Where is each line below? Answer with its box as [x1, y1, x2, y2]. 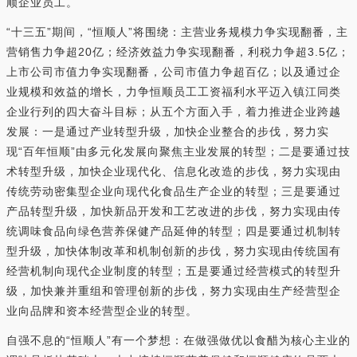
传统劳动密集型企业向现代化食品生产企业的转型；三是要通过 [6, 184, 341, 198]
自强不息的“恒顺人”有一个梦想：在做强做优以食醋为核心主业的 [6, 333, 351, 347]
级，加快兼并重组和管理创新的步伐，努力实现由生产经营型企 [6, 284, 341, 297]
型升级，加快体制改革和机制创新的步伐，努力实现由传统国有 [6, 244, 341, 257]
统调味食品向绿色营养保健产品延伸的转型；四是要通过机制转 [6, 224, 341, 237]
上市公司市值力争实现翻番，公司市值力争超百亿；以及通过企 [6, 65, 341, 78]
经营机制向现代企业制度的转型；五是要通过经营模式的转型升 [6, 264, 341, 277]
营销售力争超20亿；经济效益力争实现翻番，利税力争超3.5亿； [6, 45, 350, 58]
